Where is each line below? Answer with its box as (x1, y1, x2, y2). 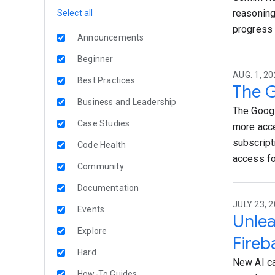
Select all (57, 8, 93, 18)
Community (77, 161, 124, 171)
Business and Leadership (77, 97, 177, 107)
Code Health (77, 140, 126, 150)
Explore (77, 226, 107, 236)
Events (77, 204, 105, 214)
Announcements (77, 33, 144, 42)
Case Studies (77, 118, 130, 128)
